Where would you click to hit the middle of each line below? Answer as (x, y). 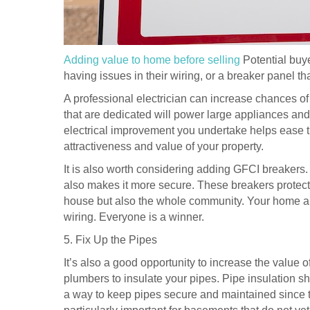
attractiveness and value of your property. (164, 146)
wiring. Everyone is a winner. (134, 217)
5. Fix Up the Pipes (110, 239)
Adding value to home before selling (152, 60)
